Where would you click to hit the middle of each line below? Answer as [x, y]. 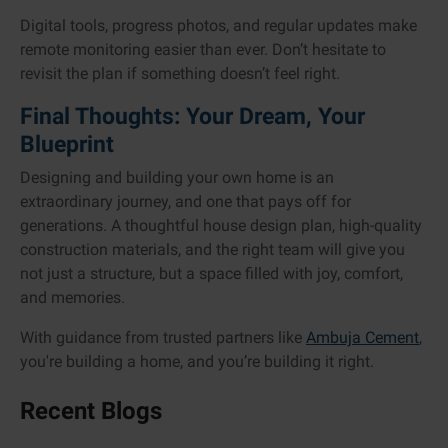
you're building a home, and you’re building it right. [197, 362]
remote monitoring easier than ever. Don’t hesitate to [203, 50]
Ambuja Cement [362, 338]
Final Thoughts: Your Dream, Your [192, 116]
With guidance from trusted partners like [163, 338]
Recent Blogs [91, 411]
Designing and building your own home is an [177, 178]
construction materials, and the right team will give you [212, 250]
